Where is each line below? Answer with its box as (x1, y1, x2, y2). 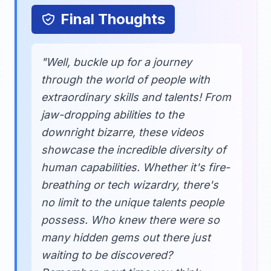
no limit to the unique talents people (41, 196, 224, 209)
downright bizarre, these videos (41, 126, 204, 139)
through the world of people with (41, 73, 210, 86)
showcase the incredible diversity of (41, 143, 226, 156)
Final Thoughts (60, 10, 165, 28)
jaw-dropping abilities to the (41, 108, 184, 121)
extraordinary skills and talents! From (41, 91, 231, 103)
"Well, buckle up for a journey (41, 56, 192, 68)
